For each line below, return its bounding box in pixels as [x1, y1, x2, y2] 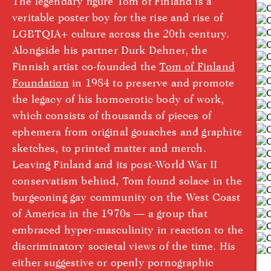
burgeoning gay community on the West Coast [12, 191, 241, 204]
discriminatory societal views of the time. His [12, 240, 236, 253]
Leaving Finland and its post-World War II [12, 158, 218, 171]
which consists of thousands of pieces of [12, 109, 212, 122]
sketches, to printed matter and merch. [12, 142, 206, 155]
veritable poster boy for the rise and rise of [12, 11, 223, 24]
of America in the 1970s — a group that [12, 207, 207, 220]
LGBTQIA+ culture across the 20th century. [12, 27, 230, 41]
